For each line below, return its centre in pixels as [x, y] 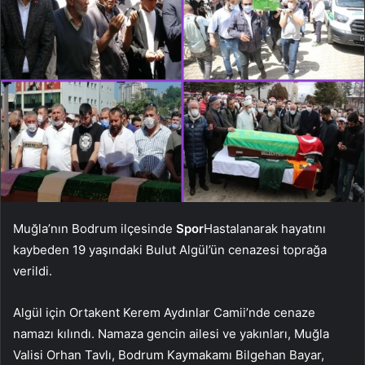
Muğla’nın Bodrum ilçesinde [95, 228]
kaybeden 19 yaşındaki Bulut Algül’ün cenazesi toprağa [170, 249]
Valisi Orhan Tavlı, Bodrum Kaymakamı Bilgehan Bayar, [169, 354]
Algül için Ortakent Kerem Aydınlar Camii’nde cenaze [164, 312]
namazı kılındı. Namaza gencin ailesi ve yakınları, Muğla [171, 333]
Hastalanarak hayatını [265, 228]
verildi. [33, 270]
